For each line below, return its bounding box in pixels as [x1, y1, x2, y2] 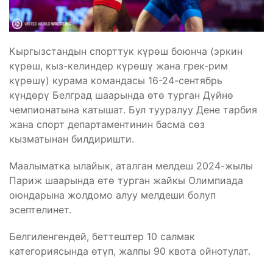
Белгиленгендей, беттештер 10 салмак [9, 230, 195, 243]
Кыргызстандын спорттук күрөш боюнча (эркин [9, 44, 243, 57]
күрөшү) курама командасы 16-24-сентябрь [9, 74, 222, 87]
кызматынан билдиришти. [9, 132, 134, 145]
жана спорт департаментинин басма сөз [9, 118, 205, 130]
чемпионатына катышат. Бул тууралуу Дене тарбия [9, 103, 257, 116]
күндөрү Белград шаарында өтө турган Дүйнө [9, 88, 233, 101]
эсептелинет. [9, 203, 71, 216]
